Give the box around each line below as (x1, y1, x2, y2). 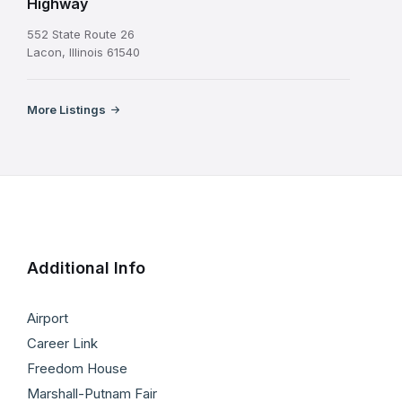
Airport (27, 309, 68, 327)
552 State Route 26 (27, 26, 135, 41)
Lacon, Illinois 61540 (27, 44, 140, 59)
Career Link (27, 334, 98, 352)
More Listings (27, 101, 106, 117)
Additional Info (27, 258, 145, 277)
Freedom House (27, 359, 127, 377)
